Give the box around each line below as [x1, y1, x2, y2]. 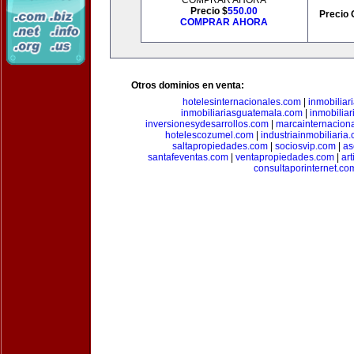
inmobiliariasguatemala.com [181, 107, 303, 119]
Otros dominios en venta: [131, 80, 244, 91]
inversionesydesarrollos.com [145, 119, 269, 130]
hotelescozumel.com [165, 130, 254, 141]
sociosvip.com [274, 141, 336, 152]
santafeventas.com [147, 152, 228, 163]
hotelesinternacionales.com [182, 96, 301, 107]
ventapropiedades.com [235, 152, 334, 163]
